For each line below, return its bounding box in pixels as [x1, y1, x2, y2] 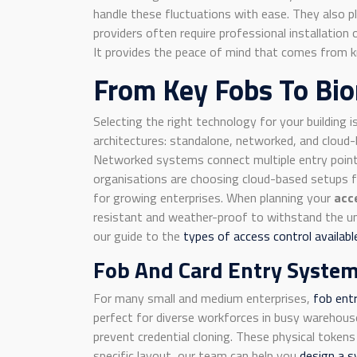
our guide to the [93, 226, 183, 245]
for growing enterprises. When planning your [93, 188, 334, 207]
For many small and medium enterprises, [93, 288, 313, 308]
